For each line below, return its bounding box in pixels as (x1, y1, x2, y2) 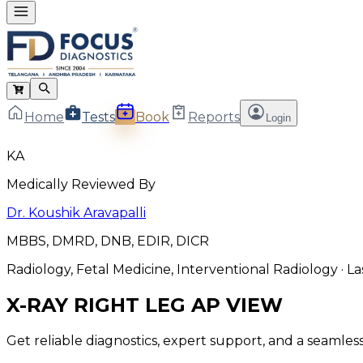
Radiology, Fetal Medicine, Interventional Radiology (6, 262, 338, 278)
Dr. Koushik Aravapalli (6, 205, 146, 221)
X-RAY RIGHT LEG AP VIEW (6, 293, 283, 318)
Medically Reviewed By (6, 177, 156, 193)
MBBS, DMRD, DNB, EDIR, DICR (6, 233, 209, 250)
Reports (188, 109, 240, 126)
